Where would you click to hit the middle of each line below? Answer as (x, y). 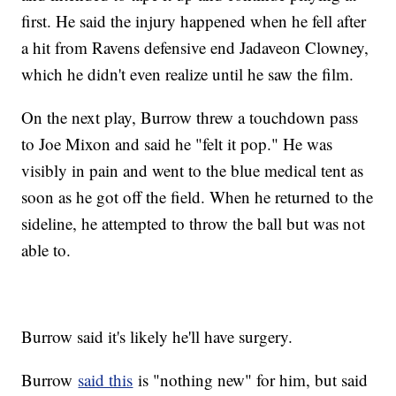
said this (106, 379)
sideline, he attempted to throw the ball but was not (194, 223)
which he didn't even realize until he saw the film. (190, 73)
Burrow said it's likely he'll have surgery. (160, 336)
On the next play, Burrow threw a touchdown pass (190, 117)
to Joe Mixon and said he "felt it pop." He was (177, 143)
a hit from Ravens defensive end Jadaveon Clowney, (195, 47)
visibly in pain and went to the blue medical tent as (193, 170)
